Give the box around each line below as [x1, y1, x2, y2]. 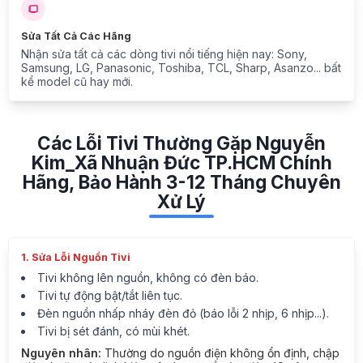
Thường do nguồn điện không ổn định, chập [101, 345, 340, 360]
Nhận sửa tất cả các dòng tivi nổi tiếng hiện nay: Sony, [21, 47, 307, 62]
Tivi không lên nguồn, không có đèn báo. [37, 270, 258, 284]
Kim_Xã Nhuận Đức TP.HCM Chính [31, 152, 332, 174]
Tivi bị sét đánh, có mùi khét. [37, 323, 190, 338]
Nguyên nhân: [21, 345, 101, 360]
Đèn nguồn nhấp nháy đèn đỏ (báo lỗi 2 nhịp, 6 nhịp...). [37, 305, 329, 320]
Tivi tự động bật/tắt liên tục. [37, 288, 182, 302]
